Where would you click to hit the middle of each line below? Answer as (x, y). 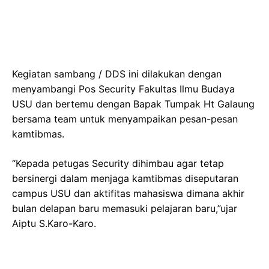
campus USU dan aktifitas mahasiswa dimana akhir (128, 193)
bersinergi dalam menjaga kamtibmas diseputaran (125, 178)
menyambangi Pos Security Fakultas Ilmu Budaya (123, 89)
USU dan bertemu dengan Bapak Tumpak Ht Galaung (133, 104)
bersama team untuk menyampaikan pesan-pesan (125, 119)
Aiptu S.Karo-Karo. (54, 223)
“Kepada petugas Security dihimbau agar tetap (118, 163)
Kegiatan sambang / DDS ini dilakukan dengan (117, 74)
